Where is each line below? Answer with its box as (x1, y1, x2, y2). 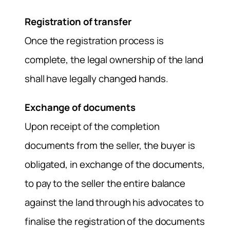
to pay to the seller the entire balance (25, 176, 186, 190)
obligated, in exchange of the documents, (25, 157, 205, 171)
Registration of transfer (25, 14, 131, 28)
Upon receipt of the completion (25, 119, 160, 133)
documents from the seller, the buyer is (25, 138, 196, 152)
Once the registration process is (25, 33, 164, 47)
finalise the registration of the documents (25, 214, 205, 228)
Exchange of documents (25, 100, 136, 114)
